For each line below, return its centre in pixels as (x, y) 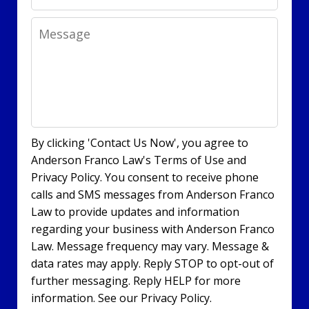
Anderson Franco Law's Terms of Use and (139, 160)
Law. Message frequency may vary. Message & (150, 247)
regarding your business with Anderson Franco (153, 229)
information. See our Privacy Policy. (121, 298)
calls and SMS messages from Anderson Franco (153, 195)
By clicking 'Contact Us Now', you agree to (140, 143)
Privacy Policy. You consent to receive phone (145, 178)
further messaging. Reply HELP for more (136, 281)
